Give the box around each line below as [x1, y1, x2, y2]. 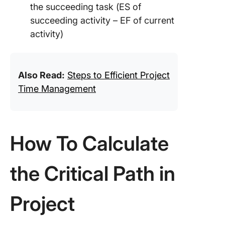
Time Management [18, 83, 96, 94]
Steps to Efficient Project [67, 70, 170, 80]
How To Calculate [10, 131, 169, 156]
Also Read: [18, 70, 65, 80]
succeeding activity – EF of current [30, 15, 174, 26]
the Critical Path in [10, 161, 175, 186]
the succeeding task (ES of [30, 2, 141, 12]
